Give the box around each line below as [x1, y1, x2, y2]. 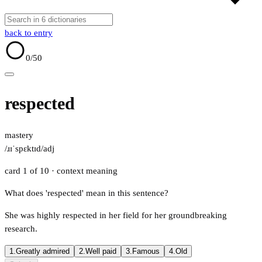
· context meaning [51, 166, 118, 176]
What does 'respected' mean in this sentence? [5, 188, 168, 198]
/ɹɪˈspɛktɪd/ [5, 144, 43, 154]
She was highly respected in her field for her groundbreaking [5, 211, 227, 220]
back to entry [5, 28, 53, 37]
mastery [5, 130, 33, 140]
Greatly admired [16, 247, 70, 256]
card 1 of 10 [5, 166, 51, 176]
